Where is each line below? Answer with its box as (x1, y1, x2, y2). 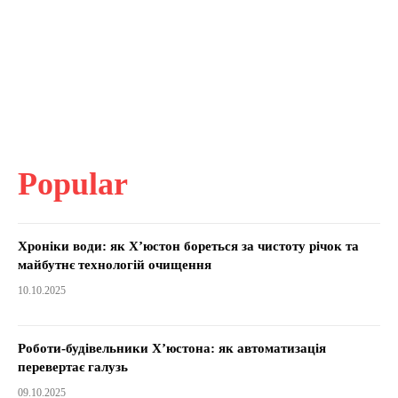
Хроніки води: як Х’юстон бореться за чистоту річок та (18, 238, 359, 253)
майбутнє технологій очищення (18, 257, 211, 272)
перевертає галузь (18, 359, 128, 374)
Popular (18, 165, 128, 202)
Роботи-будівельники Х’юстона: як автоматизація (18, 340, 326, 355)
